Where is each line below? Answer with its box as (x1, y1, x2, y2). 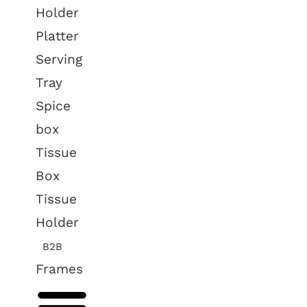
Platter (36, 28, 79, 44)
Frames (36, 261, 84, 277)
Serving (36, 51, 83, 67)
